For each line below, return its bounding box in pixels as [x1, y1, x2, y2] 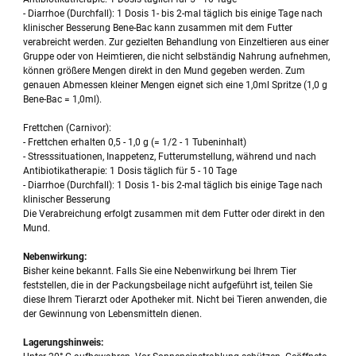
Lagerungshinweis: [23, 336, 104, 348]
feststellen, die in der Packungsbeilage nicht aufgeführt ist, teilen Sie [23, 279, 313, 291]
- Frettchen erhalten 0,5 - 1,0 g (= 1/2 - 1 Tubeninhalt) [23, 136, 247, 148]
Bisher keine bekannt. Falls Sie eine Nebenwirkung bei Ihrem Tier [23, 265, 297, 277]
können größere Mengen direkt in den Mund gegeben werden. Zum [23, 64, 306, 76]
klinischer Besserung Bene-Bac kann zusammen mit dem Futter [23, 21, 293, 33]
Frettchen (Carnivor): [23, 122, 112, 133]
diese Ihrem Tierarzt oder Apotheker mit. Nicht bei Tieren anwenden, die [23, 293, 327, 305]
